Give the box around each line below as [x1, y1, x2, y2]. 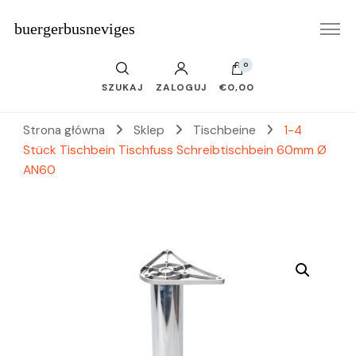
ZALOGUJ [156, 81, 207, 94]
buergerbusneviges [14, 20, 135, 37]
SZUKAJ [101, 81, 143, 94]
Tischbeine [192, 122, 259, 138]
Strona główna [23, 122, 105, 138]
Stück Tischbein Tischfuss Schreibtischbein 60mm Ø [23, 142, 327, 158]
